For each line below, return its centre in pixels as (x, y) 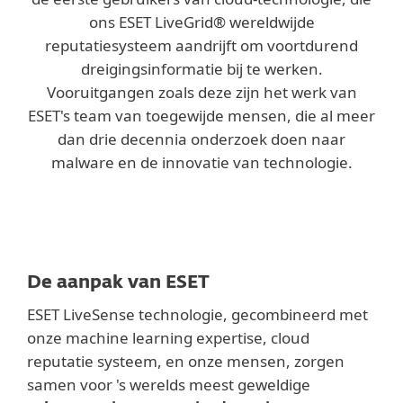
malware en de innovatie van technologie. (201, 162)
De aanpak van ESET (118, 282)
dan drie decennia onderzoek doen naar (201, 139)
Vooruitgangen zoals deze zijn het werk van (201, 92)
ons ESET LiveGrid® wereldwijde (201, 22)
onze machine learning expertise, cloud (168, 338)
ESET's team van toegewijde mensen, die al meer (201, 116)
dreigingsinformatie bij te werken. (201, 69)
